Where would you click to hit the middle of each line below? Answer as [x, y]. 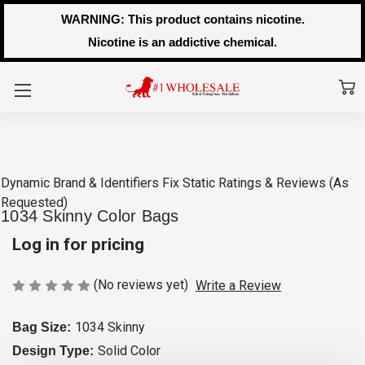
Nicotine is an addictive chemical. [182, 42]
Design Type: [53, 350]
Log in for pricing [78, 244]
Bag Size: [42, 327]
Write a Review [238, 285]
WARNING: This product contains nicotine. [182, 19]
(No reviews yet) [141, 285]
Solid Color [129, 350]
